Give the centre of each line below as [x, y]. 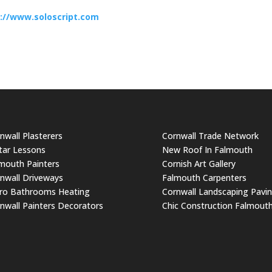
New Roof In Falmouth [207, 149]
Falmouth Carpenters [204, 177]
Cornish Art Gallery [199, 163]
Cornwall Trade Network [210, 135]
